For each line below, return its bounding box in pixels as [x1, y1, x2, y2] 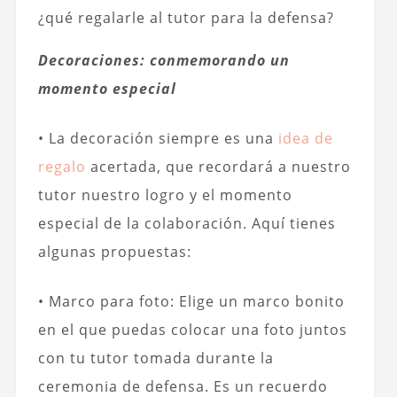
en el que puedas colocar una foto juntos [37, 319, 347, 339]
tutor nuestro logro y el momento [37, 184, 292, 205]
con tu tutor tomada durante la [37, 347, 274, 368]
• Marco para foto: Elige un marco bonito [37, 291, 345, 311]
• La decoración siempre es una [37, 128, 278, 148]
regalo [37, 156, 86, 176]
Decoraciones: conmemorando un [37, 50, 290, 70]
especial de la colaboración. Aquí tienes [37, 213, 336, 233]
